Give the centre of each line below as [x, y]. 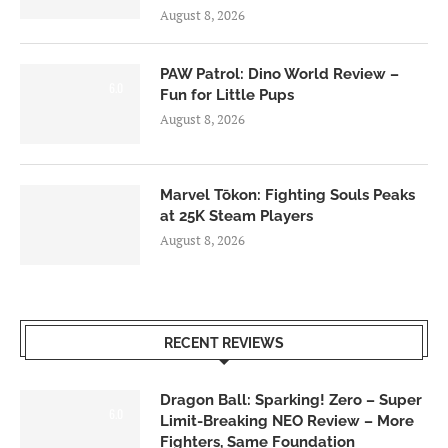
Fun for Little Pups [227, 94]
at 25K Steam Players [236, 215]
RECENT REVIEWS [224, 342]
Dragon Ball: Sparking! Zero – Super [291, 399]
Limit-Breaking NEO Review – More [287, 420]
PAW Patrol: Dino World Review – [279, 73]
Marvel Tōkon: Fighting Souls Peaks [287, 194]
